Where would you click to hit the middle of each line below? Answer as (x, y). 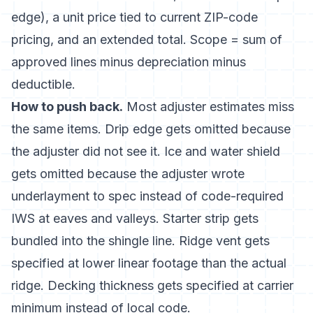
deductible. (43, 84)
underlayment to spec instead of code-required (147, 196)
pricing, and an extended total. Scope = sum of (147, 39)
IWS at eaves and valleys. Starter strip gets (135, 218)
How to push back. (67, 107)
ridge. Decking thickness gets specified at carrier (152, 285)
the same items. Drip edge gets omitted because (151, 129)
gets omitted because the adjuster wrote (128, 174)
